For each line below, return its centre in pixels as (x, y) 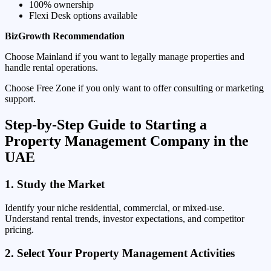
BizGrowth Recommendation (65, 36)
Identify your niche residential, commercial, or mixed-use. (115, 207)
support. (20, 99)
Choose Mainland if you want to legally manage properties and (125, 57)
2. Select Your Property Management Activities (120, 253)
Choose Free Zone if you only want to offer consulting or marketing (134, 88)
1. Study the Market (55, 184)
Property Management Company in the (127, 141)
